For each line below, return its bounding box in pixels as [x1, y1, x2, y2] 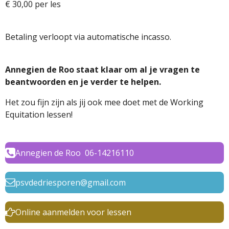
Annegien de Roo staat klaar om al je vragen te [5, 64, 200, 75]
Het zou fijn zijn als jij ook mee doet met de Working [5, 97, 203, 108]
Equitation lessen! [5, 109, 73, 120]
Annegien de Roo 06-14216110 [15, 147, 134, 158]
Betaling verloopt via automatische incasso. [5, 31, 171, 42]
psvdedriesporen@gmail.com [15, 176, 126, 188]
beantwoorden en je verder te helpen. [5, 76, 161, 87]
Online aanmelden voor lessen [15, 206, 131, 218]
